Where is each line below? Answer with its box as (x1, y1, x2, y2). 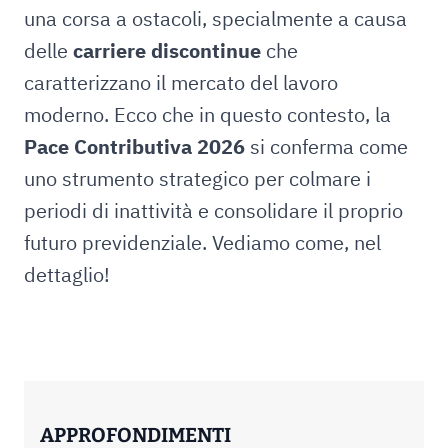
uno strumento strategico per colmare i (24, 165, 371, 192)
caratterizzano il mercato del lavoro (24, 69, 338, 96)
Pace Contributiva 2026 (24, 133, 245, 160)
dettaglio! (24, 261, 110, 288)
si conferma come (245, 133, 408, 160)
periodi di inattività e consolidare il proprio (24, 197, 403, 224)
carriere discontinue (73, 37, 261, 64)
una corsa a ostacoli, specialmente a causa (24, 5, 407, 32)
